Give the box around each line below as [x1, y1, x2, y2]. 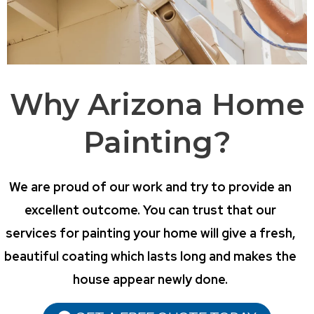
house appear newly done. [73, 271, 228, 287]
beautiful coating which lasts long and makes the [4, 247, 297, 264]
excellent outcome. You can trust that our [25, 201, 277, 218]
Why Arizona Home [9, 86, 305, 123]
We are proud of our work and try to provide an [9, 178, 292, 195]
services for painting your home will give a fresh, [5, 224, 296, 241]
